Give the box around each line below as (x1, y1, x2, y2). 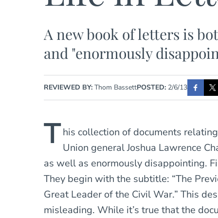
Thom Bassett (94, 82, 137, 92)
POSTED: (137, 82, 166, 92)
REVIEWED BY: (44, 82, 95, 92)
